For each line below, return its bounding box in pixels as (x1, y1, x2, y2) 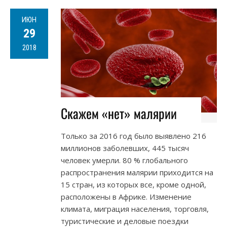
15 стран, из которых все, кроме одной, (61, 179, 206, 190)
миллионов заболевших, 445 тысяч (61, 143, 189, 154)
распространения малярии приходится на (61, 167, 213, 178)
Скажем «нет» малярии (61, 103, 177, 124)
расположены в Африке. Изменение (61, 192, 192, 202)
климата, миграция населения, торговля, (61, 204, 209, 214)
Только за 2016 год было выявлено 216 (61, 131, 206, 141)
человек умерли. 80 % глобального (61, 155, 188, 166)
